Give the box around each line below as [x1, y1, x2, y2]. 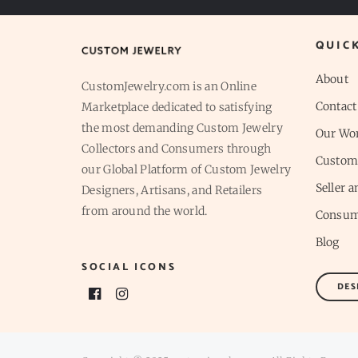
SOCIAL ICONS [82, 259, 177, 276]
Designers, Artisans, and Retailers [82, 183, 263, 198]
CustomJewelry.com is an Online [82, 79, 257, 94]
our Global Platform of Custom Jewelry [82, 162, 292, 177]
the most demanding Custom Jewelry [82, 121, 283, 136]
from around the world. [82, 204, 208, 219]
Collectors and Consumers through [82, 141, 272, 157]
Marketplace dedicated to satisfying [82, 100, 272, 115]
